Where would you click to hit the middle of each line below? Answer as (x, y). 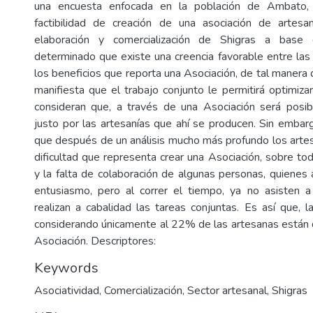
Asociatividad (67, 291)
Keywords (66, 268)
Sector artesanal (227, 291)
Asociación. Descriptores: (95, 241)
